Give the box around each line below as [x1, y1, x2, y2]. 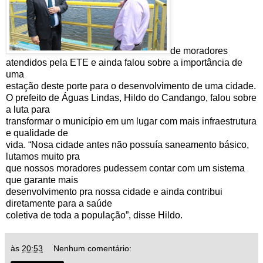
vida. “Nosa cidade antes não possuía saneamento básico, [6, 139, 249, 150]
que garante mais [6, 174, 78, 185]
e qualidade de [6, 127, 68, 138]
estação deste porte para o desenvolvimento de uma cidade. [6, 80, 256, 91]
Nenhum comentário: [53, 243, 132, 253]
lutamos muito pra [6, 151, 80, 161]
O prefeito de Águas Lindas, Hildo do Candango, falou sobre [6, 92, 257, 103]
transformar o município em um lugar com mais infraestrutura [6, 116, 257, 126]
